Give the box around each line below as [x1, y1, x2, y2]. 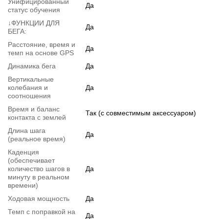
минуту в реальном [8, 173, 69, 181]
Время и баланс [8, 105, 60, 113]
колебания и [8, 84, 48, 92]
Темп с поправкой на [8, 208, 75, 216]
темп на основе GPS [8, 49, 74, 57]
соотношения [8, 92, 51, 100]
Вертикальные [8, 75, 54, 84]
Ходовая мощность [8, 195, 69, 203]
